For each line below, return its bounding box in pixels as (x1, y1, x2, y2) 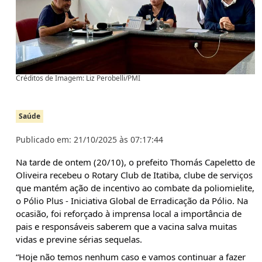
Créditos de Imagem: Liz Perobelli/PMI (16, 73, 140, 83)
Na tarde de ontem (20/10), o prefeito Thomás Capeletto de (16, 156, 255, 168)
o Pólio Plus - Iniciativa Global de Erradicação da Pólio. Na (16, 195, 248, 206)
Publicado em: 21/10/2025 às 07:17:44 (16, 134, 163, 145)
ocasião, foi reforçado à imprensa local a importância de (16, 208, 242, 219)
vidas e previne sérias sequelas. (16, 233, 142, 245)
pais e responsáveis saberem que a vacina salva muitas (16, 220, 237, 232)
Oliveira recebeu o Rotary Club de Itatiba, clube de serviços (16, 169, 253, 181)
